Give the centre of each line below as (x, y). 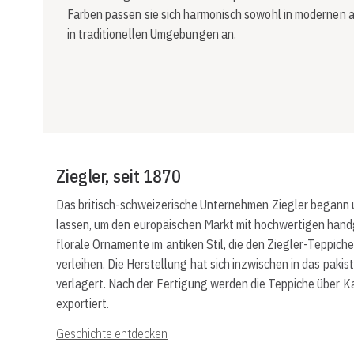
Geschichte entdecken (112, 333)
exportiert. (83, 303)
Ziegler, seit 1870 (119, 176)
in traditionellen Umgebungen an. (152, 34)
